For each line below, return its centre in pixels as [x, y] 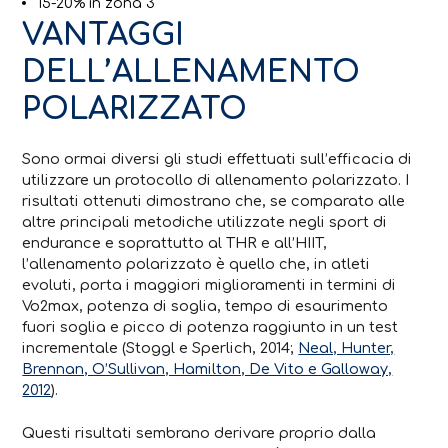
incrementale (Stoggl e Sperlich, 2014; [160, 348]
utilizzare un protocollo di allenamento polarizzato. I [216, 180]
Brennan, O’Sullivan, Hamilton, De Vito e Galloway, [207, 369]
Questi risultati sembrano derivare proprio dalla [199, 433]
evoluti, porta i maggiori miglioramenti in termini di [209, 285]
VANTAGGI [103, 34]
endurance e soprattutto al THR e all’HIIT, [175, 243]
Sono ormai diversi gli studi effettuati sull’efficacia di [217, 159]
